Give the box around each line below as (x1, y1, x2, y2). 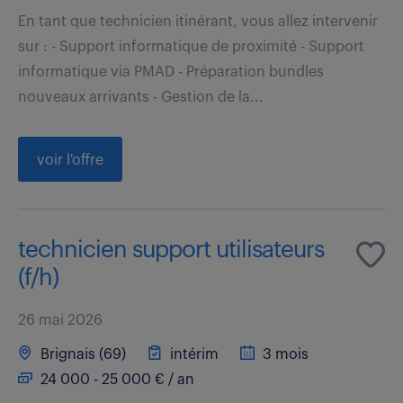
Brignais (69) (37, 346, 126, 362)
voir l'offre (37, 152, 103, 167)
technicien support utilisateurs (18, 237, 324, 262)
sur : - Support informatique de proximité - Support (18, 39, 364, 54)
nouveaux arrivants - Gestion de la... (18, 89, 264, 104)
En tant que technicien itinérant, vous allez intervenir (18, 13, 378, 29)
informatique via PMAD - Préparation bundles (18, 64, 324, 79)
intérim (166, 346, 219, 362)
